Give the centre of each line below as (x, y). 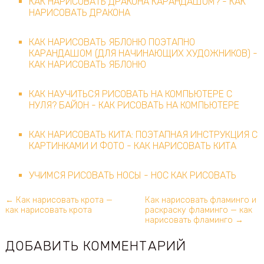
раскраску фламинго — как (198, 210)
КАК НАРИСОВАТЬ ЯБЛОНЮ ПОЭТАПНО (112, 42)
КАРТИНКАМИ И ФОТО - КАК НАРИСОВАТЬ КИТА (132, 146)
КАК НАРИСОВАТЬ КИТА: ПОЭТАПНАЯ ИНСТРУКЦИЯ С (143, 134)
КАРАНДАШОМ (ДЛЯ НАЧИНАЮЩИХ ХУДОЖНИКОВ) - (143, 53)
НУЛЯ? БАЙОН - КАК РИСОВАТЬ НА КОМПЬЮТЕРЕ (134, 105)
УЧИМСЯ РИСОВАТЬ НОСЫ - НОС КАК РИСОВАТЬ (132, 175)
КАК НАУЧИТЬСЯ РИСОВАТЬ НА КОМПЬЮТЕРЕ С (130, 94)
